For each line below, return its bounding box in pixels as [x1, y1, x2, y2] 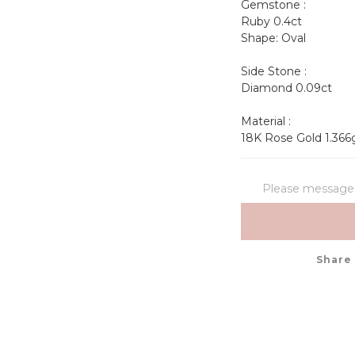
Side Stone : [240, 64, 307, 79]
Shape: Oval [240, 31, 347, 46]
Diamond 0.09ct [240, 81, 332, 96]
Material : [240, 114, 294, 129]
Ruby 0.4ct [240, 14, 305, 29]
